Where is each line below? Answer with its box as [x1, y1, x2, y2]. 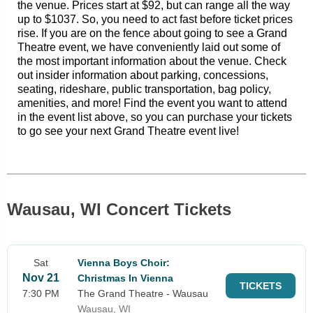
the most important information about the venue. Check [17, 54, 286, 67]
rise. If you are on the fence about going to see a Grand [17, 27, 287, 39]
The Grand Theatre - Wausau [78, 287, 208, 299]
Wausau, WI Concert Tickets [7, 199, 231, 219]
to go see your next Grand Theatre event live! [17, 124, 239, 137]
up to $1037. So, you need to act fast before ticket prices [17, 13, 293, 25]
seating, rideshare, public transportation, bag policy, [17, 82, 271, 95]
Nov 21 [22, 271, 59, 284]
